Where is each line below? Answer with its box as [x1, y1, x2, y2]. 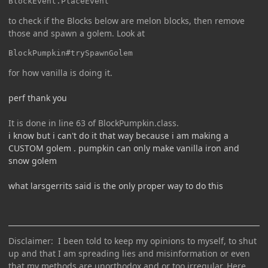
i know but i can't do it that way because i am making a [8, 130, 229, 142]
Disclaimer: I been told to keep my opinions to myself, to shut [8, 235, 257, 247]
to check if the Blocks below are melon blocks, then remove [8, 15, 245, 27]
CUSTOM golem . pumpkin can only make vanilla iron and [8, 142, 239, 154]
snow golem [8, 155, 57, 167]
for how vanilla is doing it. [8, 67, 112, 79]
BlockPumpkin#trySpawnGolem [8, 48, 133, 58]
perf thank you [8, 92, 67, 104]
